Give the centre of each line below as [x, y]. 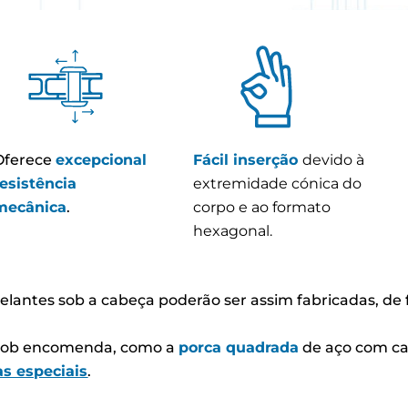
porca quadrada [239, 348]
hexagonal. [233, 231]
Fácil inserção [248, 160]
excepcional [102, 160]
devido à [333, 160]
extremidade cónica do [277, 184]
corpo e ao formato [262, 208]
